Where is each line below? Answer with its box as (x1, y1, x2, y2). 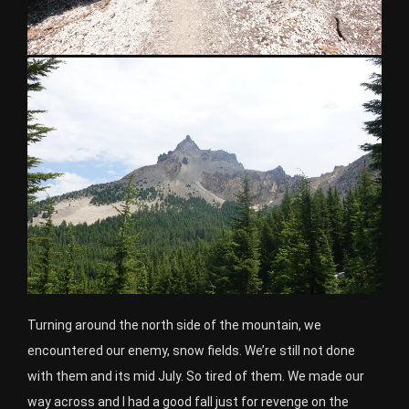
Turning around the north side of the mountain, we (27, 317, 321, 332)
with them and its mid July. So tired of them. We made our (27, 368, 364, 383)
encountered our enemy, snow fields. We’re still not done (27, 342, 355, 358)
